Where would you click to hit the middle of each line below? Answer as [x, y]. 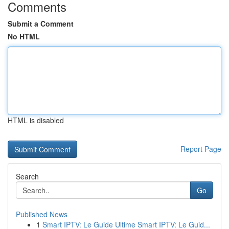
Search [27, 176]
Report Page [201, 149]
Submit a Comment [41, 24]
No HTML [24, 36]
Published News [42, 214]
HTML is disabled [36, 120]
